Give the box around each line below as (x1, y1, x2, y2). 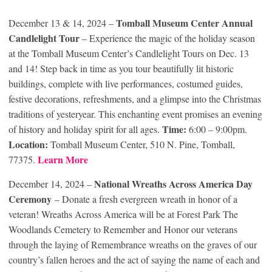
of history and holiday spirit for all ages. (8, 123, 162, 136)
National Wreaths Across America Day (94, 177, 253, 191)
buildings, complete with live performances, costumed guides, (8, 77, 243, 90)
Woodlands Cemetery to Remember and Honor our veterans (8, 223, 237, 236)
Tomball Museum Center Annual (116, 16, 253, 30)
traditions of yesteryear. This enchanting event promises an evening (8, 107, 262, 121)
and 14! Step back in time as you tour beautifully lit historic (8, 62, 234, 75)
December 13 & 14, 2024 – (8, 16, 116, 30)
